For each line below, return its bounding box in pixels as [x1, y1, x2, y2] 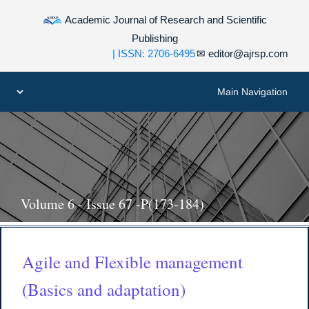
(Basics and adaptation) [22, 278, 186, 301]
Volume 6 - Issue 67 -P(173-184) [21, 195, 205, 213]
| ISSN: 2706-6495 [112, 48, 195, 59]
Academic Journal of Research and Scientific [63, 13, 267, 26]
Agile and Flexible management [22, 250, 243, 274]
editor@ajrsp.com [205, 48, 288, 59]
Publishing [131, 32, 178, 44]
